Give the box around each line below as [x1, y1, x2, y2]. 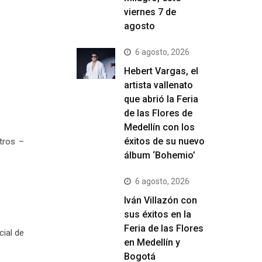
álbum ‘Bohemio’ [124, 150, 195, 161]
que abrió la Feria [124, 94, 198, 105]
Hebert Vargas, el [124, 65, 198, 77]
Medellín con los [124, 122, 195, 133]
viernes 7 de [124, 6, 176, 18]
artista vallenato [124, 80, 193, 91]
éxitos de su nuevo [124, 136, 205, 147]
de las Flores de [124, 108, 192, 119]
